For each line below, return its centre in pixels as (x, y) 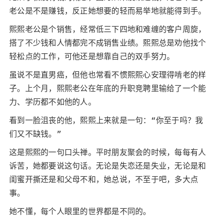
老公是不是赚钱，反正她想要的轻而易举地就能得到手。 (108, 11)
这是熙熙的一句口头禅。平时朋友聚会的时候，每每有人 (108, 152)
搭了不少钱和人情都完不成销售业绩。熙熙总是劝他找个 (108, 43)
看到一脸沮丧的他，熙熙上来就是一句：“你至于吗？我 (106, 120)
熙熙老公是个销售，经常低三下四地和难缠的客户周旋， (108, 29)
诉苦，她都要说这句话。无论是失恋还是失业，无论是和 (108, 166)
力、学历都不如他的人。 (53, 102)
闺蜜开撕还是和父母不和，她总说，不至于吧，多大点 (104, 179)
